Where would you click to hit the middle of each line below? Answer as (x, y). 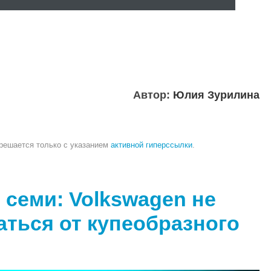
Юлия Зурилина (216, 95)
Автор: (153, 95)
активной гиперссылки (152, 145)
